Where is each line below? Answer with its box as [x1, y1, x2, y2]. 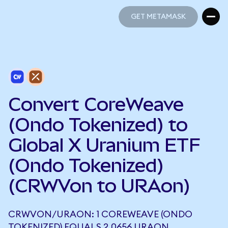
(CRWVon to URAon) [8, 175, 190, 196]
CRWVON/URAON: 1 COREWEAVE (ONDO [8, 210, 192, 219]
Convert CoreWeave [8, 94, 184, 115]
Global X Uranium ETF [8, 134, 201, 156]
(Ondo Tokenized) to [8, 114, 188, 135]
